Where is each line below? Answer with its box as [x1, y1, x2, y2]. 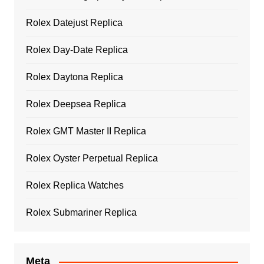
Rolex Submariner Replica [25, 207, 137, 218]
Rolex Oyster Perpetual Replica [25, 153, 158, 164]
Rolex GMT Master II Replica [25, 126, 146, 137]
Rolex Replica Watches [25, 180, 124, 191]
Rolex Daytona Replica [25, 72, 123, 82]
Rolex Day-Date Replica [25, 45, 128, 55]
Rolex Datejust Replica [25, 18, 123, 28]
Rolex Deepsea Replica [25, 99, 126, 110]
